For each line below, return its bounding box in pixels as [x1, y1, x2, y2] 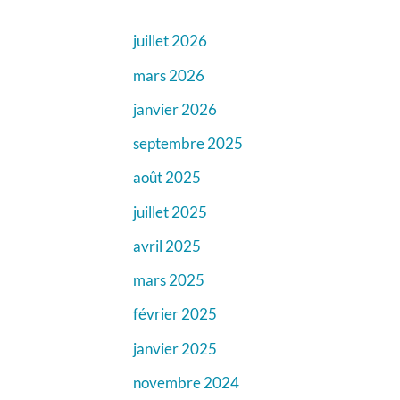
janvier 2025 [132, 338, 217, 358]
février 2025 [132, 304, 217, 324]
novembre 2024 [132, 372, 239, 392]
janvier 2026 [132, 99, 217, 119]
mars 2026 [132, 65, 204, 85]
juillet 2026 [132, 31, 207, 51]
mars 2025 [132, 271, 204, 290]
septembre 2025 [132, 134, 243, 154]
